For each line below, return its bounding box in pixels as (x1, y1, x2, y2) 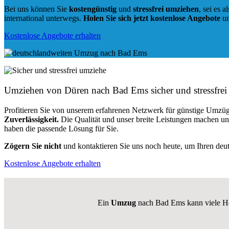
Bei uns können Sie (4, 5, 69, 14)
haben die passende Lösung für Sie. (4, 124, 119, 133)
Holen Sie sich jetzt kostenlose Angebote (83, 14, 220, 23)
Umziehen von (4, 85, 64, 96)
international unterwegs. (4, 14, 83, 23)
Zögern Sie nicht (4, 141, 61, 150)
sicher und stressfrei (148, 85, 227, 96)
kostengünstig (69, 5, 117, 14)
